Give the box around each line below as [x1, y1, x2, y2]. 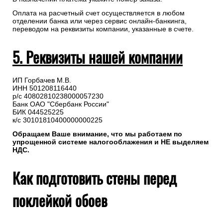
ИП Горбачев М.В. [12, 76, 71, 85]
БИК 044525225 [12, 108, 64, 116]
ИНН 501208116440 [12, 84, 77, 93]
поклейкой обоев [12, 189, 107, 212]
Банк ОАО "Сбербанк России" [12, 100, 109, 109]
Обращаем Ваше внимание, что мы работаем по [12, 130, 182, 138]
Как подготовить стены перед [12, 167, 177, 190]
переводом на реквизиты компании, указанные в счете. [12, 25, 194, 33]
